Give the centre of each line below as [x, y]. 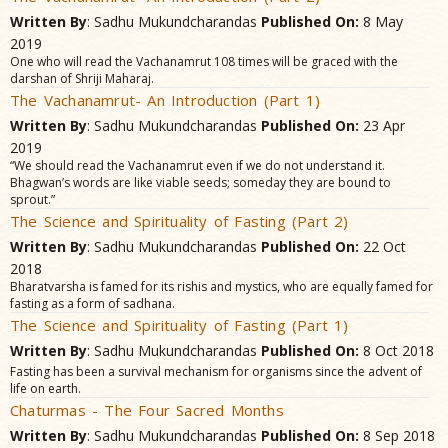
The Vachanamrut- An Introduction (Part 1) [165, 100]
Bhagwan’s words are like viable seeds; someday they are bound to [200, 182]
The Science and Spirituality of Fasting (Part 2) [179, 221]
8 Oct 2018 [396, 350]
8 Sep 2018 [397, 435]
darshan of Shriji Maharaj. [82, 78]
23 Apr [382, 125]
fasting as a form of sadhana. [92, 303]
